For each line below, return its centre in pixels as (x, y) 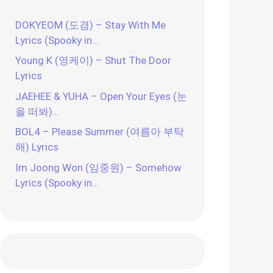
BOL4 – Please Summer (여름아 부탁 (100, 132)
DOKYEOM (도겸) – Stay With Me (90, 25)
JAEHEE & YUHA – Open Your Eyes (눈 (101, 96)
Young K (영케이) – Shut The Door (93, 60)
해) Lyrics (37, 147)
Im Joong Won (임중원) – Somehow (98, 167)
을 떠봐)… (37, 111)
